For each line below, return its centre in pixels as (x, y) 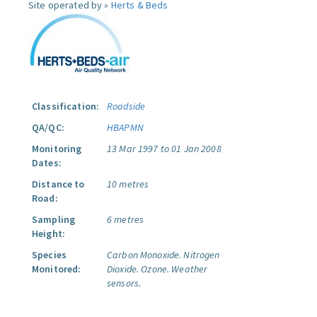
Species (49, 255)
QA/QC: (48, 127)
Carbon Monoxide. (144, 255)
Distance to (58, 184)
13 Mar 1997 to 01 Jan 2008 (164, 149)
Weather (190, 269)
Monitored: (57, 269)
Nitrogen (202, 255)
